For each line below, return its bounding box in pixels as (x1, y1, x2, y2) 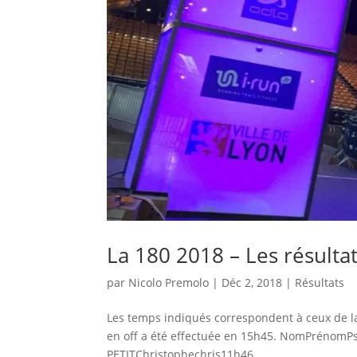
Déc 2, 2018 (222, 274, 283, 290)
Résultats (295, 274, 345, 290)
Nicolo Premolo (128, 274, 210, 290)
